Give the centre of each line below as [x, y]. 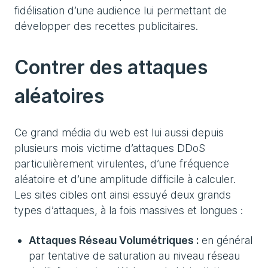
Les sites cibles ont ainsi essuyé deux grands [123, 195]
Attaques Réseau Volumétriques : [114, 240]
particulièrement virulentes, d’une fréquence [122, 164]
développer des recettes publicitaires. [106, 26]
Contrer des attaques [111, 67]
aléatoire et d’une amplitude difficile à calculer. [125, 179]
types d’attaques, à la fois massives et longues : [129, 210]
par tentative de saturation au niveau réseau [134, 256]
